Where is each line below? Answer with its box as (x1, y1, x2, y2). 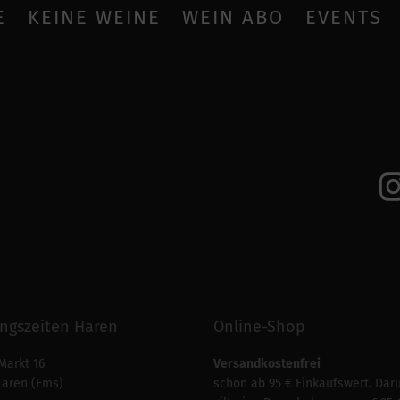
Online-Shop (213, 316, 305, 337)
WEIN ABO (181, 4, 284, 29)
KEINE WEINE (27, 4, 161, 29)
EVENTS (304, 4, 382, 29)
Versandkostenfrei (213, 355, 321, 371)
